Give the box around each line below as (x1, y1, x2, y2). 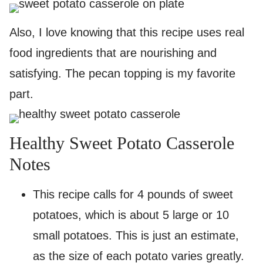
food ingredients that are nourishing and (9, 46, 217, 59)
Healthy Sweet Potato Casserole (9, 133, 234, 153)
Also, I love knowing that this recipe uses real (9, 26, 244, 39)
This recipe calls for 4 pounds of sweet (33, 188, 233, 201)
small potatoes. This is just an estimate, (33, 229, 239, 242)
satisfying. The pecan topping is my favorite (9, 67, 235, 80)
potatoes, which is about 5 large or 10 (33, 208, 229, 221)
